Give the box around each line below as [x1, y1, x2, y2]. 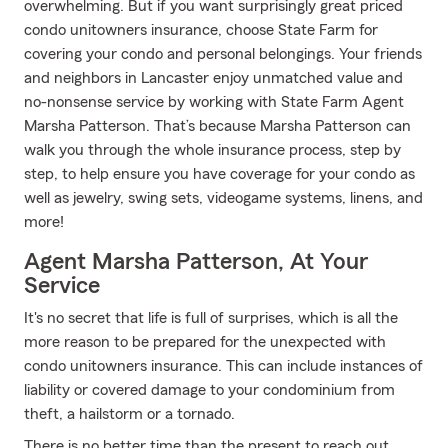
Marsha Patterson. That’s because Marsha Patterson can [24, 118, 411, 134]
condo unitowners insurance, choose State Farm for [24, 22, 378, 38]
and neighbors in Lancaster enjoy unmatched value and [24, 70, 403, 86]
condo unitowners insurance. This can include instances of [24, 358, 423, 374]
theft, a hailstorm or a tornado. [24, 406, 235, 422]
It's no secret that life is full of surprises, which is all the [24, 310, 398, 326]
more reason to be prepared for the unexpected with [24, 334, 386, 350]
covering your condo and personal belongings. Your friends [24, 46, 422, 62]
